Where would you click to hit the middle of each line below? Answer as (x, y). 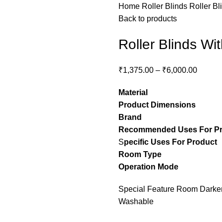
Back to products (148, 18)
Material (133, 92)
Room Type (140, 154)
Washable (136, 201)
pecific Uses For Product (170, 142)
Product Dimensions (157, 105)
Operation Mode (148, 166)
